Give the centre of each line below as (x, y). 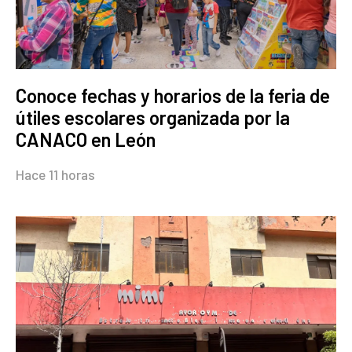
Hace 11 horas (55, 174)
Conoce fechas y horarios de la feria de (173, 95)
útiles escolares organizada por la (153, 117)
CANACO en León (86, 139)
